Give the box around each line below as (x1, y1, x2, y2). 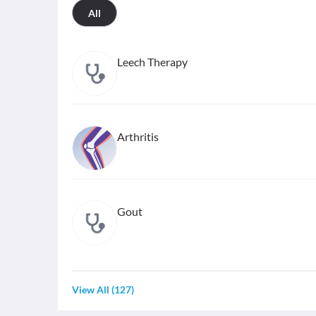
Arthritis (117, 130, 159, 143)
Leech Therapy (117, 55, 188, 68)
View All (72, 284, 109, 296)
